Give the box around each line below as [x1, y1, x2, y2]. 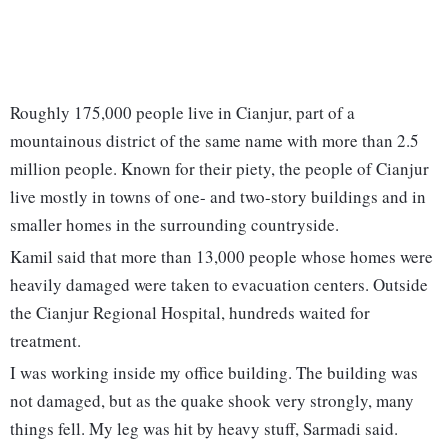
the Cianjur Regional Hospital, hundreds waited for [10, 301, 370, 325]
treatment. [10, 329, 81, 353]
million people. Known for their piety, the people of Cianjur [10, 157, 429, 181]
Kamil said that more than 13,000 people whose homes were [10, 245, 433, 269]
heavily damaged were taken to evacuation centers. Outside [10, 273, 428, 297]
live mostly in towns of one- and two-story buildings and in [10, 185, 426, 209]
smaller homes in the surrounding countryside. [10, 213, 339, 237]
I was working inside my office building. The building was [10, 361, 418, 385]
